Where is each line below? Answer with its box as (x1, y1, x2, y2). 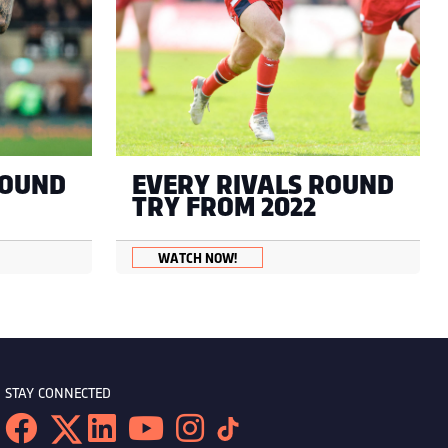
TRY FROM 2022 (132, 186, 316, 223)
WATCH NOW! (158, 248, 237, 267)
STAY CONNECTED (5, 382, 112, 402)
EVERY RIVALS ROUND (132, 164, 394, 201)
